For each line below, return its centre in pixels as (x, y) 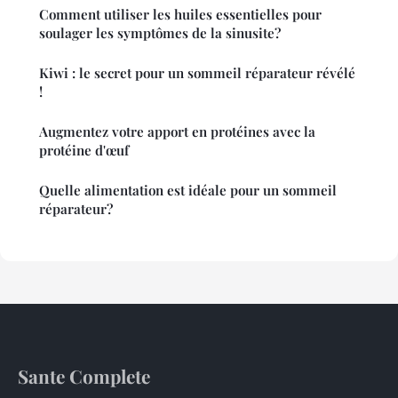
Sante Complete (84, 376)
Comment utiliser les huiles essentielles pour (180, 15)
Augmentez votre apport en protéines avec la (177, 132)
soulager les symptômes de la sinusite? (160, 33)
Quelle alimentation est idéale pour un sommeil (188, 191)
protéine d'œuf (84, 151)
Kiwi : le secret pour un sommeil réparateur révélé (197, 73)
